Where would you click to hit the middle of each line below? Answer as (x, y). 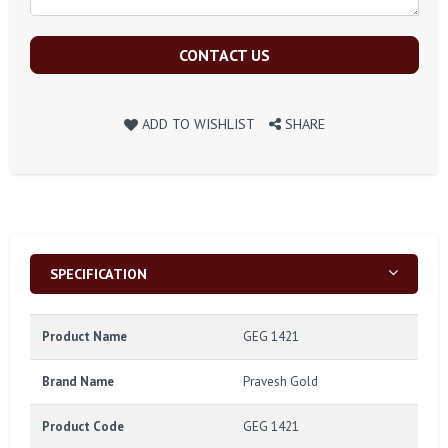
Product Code (83, 426)
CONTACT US (224, 54)
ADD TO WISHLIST (198, 123)
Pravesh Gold (280, 381)
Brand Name (78, 381)
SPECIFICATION (98, 273)
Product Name (84, 336)
